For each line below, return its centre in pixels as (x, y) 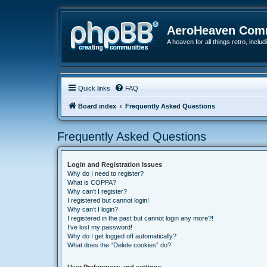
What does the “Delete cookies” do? (119, 245)
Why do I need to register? (105, 173)
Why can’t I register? (97, 191)
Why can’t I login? (93, 209)
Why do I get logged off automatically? (122, 236)
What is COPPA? (92, 182)
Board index (97, 106)
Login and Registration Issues (115, 164)
